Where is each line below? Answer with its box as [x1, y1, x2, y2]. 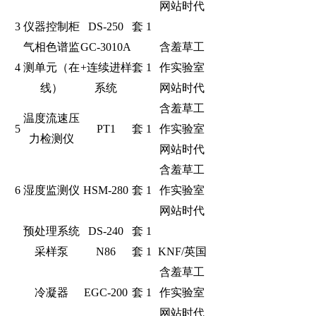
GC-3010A [80, 40, 132, 53]
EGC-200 [84, 286, 128, 298]
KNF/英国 [157, 245, 207, 257]
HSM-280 [83, 183, 129, 196]
